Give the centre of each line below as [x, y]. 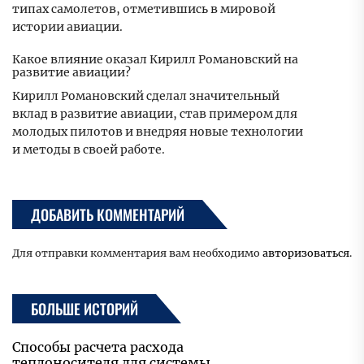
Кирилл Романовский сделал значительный [146, 96]
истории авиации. [67, 27]
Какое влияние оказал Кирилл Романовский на [155, 60]
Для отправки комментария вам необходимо [137, 253]
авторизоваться [306, 253]
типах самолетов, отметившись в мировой [144, 9]
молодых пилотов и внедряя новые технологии [158, 132]
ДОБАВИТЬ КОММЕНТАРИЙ [108, 215]
